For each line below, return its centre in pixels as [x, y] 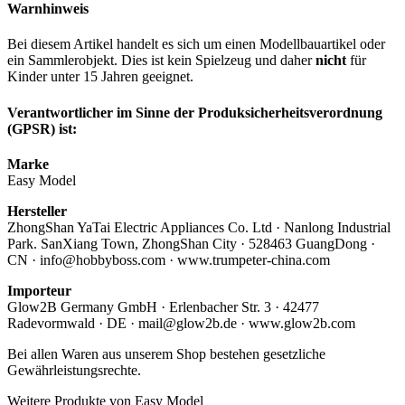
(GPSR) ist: [42, 128]
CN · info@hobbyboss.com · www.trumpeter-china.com [169, 259]
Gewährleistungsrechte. [74, 370]
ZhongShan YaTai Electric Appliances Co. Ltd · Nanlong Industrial [199, 227]
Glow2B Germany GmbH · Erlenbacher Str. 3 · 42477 [163, 306]
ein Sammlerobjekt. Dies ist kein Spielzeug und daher [161, 61]
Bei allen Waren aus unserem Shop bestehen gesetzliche [166, 353]
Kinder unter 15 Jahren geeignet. [100, 77]
